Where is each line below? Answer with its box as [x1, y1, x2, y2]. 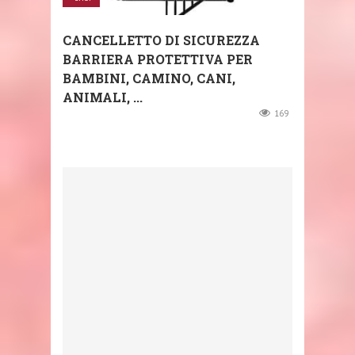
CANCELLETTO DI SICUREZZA [63, 32, 260, 49]
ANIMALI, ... [63, 89, 143, 106]
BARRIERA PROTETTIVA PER [63, 51, 253, 68]
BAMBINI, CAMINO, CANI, [63, 70, 235, 87]
